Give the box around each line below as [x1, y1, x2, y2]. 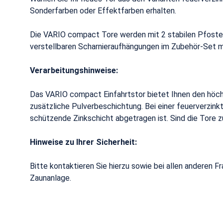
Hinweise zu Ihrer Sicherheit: [30, 137, 137, 147]
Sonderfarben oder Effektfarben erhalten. [30, 6, 176, 15]
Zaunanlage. [30, 173, 71, 183]
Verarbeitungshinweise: [30, 66, 118, 75]
